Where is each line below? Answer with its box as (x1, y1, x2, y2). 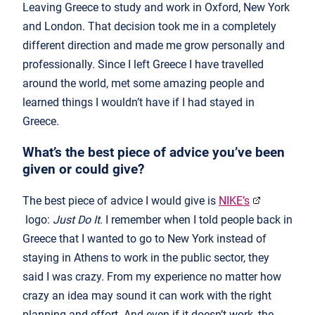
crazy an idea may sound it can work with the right (22, 288, 271, 302)
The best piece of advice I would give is (22, 193, 219, 207)
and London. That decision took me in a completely (22, 20, 276, 34)
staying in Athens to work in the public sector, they (22, 250, 269, 264)
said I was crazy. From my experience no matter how (22, 269, 281, 283)
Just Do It (53, 212, 100, 226)
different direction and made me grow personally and (22, 39, 285, 53)
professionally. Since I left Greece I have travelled (22, 58, 264, 72)
